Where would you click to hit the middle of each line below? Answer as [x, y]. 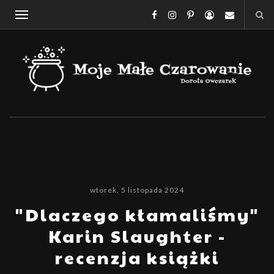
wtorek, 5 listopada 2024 [137, 190]
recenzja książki [137, 257]
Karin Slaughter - [137, 236]
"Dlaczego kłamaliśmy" [137, 214]
